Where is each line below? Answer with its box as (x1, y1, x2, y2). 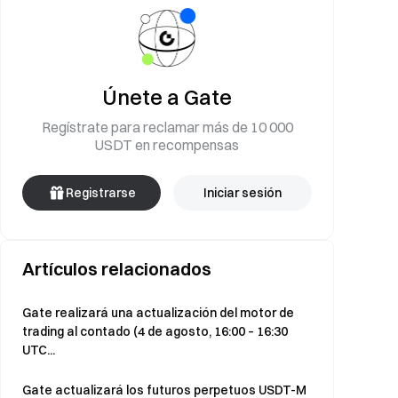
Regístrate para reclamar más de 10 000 (41, 118, 293, 136)
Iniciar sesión (203, 185, 282, 201)
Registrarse (65, 185, 136, 201)
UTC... (22, 342, 55, 358)
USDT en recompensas (95, 136, 239, 154)
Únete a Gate (102, 84, 232, 110)
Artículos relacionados (22, 258, 211, 280)
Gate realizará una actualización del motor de (22, 305, 294, 321)
